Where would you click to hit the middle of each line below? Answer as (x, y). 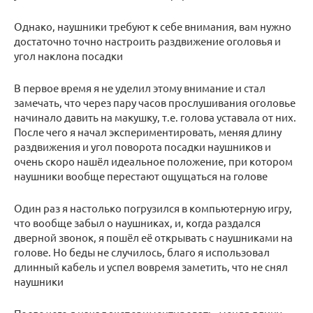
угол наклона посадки (68, 56)
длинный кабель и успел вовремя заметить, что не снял (151, 267)
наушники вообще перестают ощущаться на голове (141, 176)
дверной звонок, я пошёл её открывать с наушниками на (153, 238)
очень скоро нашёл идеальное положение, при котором (153, 161)
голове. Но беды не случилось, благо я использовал (142, 252)
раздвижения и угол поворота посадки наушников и (143, 147)
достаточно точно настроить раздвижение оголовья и (147, 41)
